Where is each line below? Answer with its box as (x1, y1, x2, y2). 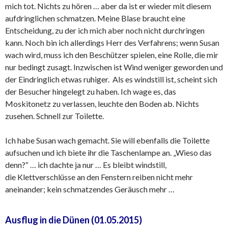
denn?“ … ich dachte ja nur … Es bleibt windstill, (5, 160, 166, 170)
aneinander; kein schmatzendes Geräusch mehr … (5, 184, 175, 194)
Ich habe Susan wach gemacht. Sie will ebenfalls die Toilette (5, 135, 210, 146)
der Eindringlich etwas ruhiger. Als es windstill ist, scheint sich (5, 74, 217, 84)
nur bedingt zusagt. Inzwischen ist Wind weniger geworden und (5, 62, 223, 72)
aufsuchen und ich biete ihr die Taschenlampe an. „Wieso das (5, 148, 212, 158)
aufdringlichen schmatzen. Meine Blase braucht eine (5, 13, 185, 23)
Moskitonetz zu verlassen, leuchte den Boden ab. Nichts (5, 99, 199, 109)
